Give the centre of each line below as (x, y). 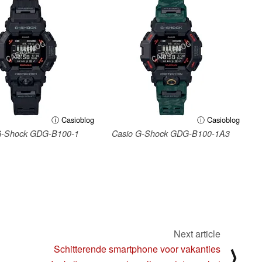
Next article (197, 233)
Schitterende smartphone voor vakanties (137, 249)
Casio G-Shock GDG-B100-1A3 (171, 133)
